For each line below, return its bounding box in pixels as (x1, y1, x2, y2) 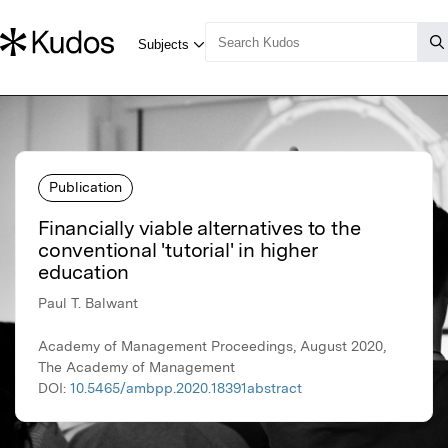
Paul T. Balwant (38, 295, 138, 312)
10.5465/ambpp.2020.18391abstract (70, 380, 302, 397)
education (38, 260, 130, 285)
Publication (49, 178, 122, 195)
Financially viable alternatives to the (38, 216, 361, 241)
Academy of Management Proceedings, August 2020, (38, 338, 386, 355)
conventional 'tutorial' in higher (38, 238, 318, 263)
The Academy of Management (38, 359, 235, 376)
